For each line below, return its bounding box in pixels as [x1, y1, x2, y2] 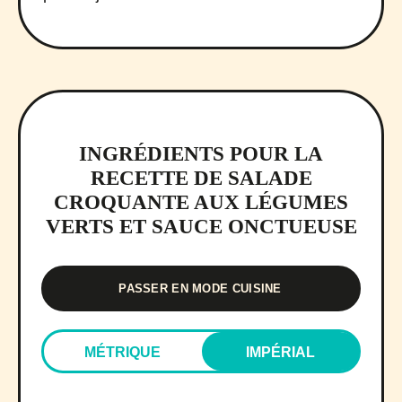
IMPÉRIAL [246, 344, 315, 360]
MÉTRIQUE [84, 344, 161, 360]
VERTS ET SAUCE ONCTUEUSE [45, 214, 357, 238]
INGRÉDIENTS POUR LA [79, 142, 323, 165]
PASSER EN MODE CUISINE [118, 281, 282, 295]
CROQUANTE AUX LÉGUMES [54, 190, 348, 214]
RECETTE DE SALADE [90, 166, 312, 189]
